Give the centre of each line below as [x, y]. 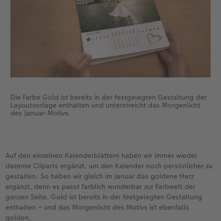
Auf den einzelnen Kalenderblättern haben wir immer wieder [102, 156]
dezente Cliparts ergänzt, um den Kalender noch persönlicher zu [109, 166]
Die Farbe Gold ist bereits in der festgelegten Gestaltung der [108, 97]
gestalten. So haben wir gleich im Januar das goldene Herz [100, 176]
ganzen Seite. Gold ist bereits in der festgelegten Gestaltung [104, 197]
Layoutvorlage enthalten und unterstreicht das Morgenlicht [105, 105]
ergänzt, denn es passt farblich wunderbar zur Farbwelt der [101, 187]
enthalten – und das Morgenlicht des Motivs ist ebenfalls [97, 207]
